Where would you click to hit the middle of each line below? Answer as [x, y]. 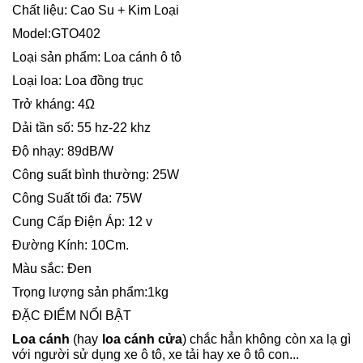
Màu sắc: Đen [52, 268]
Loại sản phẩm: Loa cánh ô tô [97, 57]
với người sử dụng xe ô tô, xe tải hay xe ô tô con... [156, 354]
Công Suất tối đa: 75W [77, 198]
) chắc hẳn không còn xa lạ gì [267, 339]
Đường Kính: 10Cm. [70, 245]
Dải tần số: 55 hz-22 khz [81, 127]
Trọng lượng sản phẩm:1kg [90, 292]
